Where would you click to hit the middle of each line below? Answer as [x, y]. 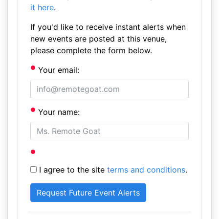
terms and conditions [146, 170]
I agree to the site [72, 170]
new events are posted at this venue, [98, 39]
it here [42, 7]
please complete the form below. [91, 50]
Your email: [58, 70]
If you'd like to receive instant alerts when [108, 27]
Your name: [58, 112]
